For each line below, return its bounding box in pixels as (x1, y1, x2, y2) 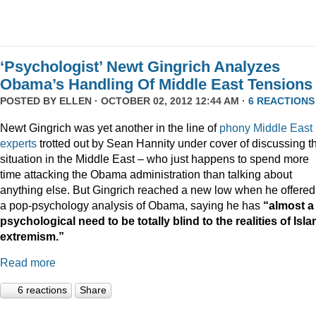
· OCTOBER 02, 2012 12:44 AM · (92, 95, 248, 107)
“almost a (263, 198, 314, 212)
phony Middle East (219, 121, 312, 134)
